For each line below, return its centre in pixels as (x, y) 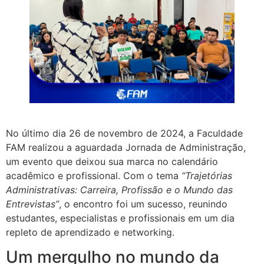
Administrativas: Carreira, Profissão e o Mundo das (119, 189)
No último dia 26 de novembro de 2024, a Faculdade (124, 133)
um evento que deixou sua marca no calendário (112, 161)
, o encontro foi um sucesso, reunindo (143, 204)
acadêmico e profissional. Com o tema (94, 175)
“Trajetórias (207, 175)
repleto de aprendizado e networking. (90, 232)
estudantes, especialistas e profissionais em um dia (120, 218)
